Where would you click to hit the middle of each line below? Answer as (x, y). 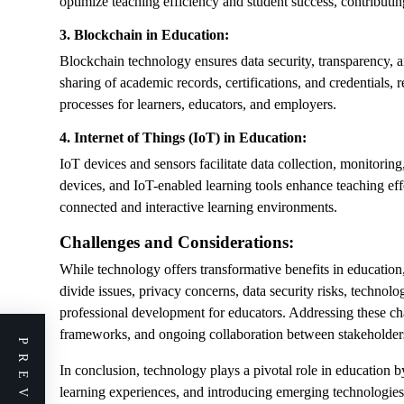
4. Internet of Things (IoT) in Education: (183, 138)
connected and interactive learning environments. (198, 207)
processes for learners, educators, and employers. (198, 104)
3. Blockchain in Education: (144, 35)
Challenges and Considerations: (177, 242)
